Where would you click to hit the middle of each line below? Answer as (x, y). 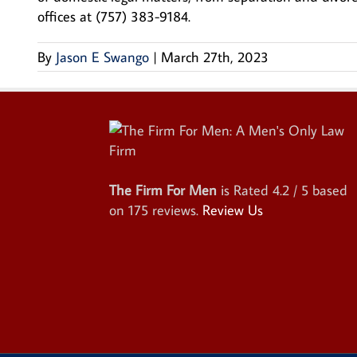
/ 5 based (318, 190)
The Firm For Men (163, 190)
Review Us (233, 210)
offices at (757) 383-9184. (114, 16)
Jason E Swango (102, 57)
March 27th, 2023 (215, 57)
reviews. (175, 210)
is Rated (247, 190)
